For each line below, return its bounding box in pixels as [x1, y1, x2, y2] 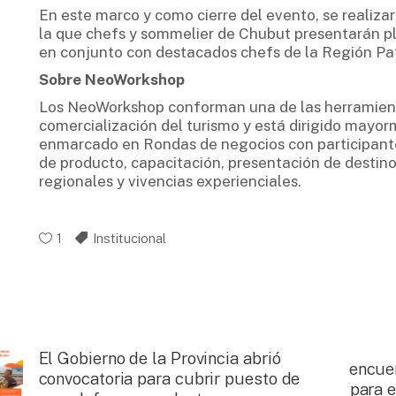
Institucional [92, 230, 166, 246]
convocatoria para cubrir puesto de [38, 368, 301, 388]
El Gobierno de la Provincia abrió [38, 347, 281, 368]
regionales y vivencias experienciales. [38, 171, 301, 190]
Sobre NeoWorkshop [38, 70, 185, 88]
